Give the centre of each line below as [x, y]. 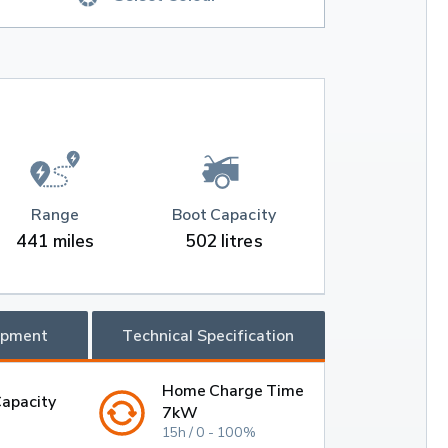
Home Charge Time [233, 390]
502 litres [224, 241]
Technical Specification [208, 335]
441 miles [55, 241]
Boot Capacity [224, 214]
